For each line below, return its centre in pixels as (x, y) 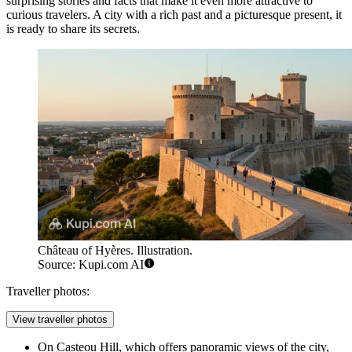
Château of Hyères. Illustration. (115, 251)
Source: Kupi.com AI (91, 265)
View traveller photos (60, 320)
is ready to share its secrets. (73, 28)
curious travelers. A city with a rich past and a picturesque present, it (174, 14)
